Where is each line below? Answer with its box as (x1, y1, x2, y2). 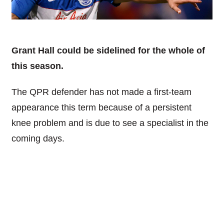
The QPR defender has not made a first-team (11, 87, 191, 97)
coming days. (11, 133, 64, 144)
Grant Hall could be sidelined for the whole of (11, 45, 205, 55)
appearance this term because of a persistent (11, 102, 191, 113)
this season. (11, 60, 63, 71)
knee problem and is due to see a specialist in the (11, 118, 208, 128)
